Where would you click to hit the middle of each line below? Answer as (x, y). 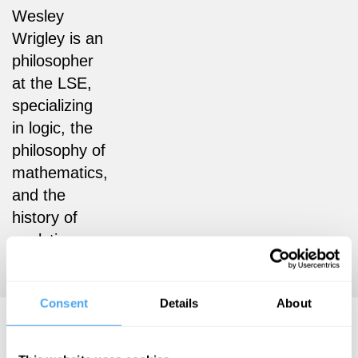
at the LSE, (52, 83)
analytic (39, 239)
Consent (64, 303)
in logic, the (52, 127)
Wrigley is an (58, 38)
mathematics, (60, 172)
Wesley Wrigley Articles (146, 327)
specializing (52, 105)
